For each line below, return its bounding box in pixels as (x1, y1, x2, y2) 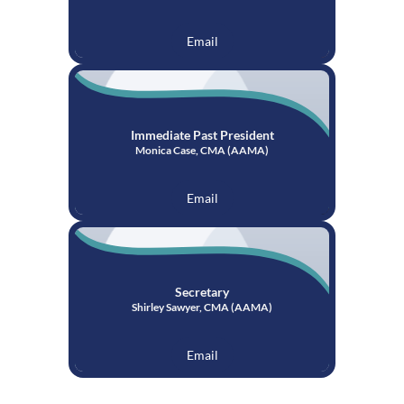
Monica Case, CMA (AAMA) (135, 142, 269, 157)
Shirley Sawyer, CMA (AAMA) (132, 299, 272, 314)
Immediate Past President (130, 126, 274, 142)
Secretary (175, 283, 229, 299)
